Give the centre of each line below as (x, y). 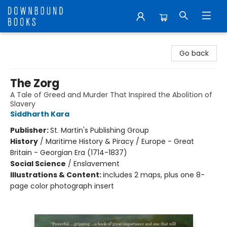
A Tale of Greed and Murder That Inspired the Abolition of (111, 95)
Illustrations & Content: (56, 175)
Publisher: (30, 130)
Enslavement (97, 164)
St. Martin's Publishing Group (100, 130)
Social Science (38, 164)
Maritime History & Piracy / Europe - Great (120, 141)
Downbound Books (40, 42)
